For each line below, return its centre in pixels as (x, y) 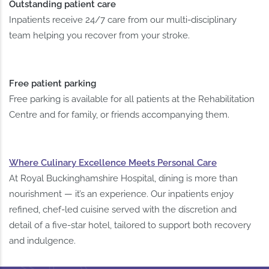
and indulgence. (43, 241)
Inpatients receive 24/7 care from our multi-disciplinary (123, 20)
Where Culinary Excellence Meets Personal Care (113, 163)
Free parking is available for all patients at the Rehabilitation (132, 99)
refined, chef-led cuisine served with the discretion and (123, 210)
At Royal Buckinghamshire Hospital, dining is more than (124, 179)
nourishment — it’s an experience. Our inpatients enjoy (122, 194)
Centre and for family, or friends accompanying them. (119, 115)
